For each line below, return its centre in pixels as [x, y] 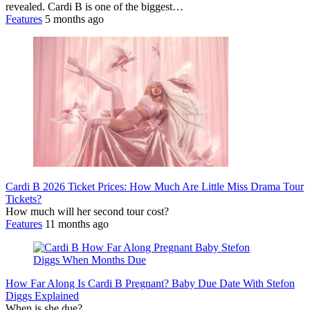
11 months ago [77, 224]
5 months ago [74, 19]
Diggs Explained [42, 295]
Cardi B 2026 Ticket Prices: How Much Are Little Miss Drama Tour [155, 186]
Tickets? [24, 199]
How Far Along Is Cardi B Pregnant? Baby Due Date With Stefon [150, 283]
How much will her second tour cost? [87, 211]
